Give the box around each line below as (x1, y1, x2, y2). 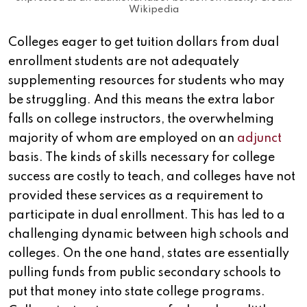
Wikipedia (128, 4, 179, 14)
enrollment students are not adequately (8, 56, 239, 69)
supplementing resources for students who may (8, 75, 284, 88)
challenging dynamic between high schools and (8, 228, 289, 241)
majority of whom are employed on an (8, 132, 237, 145)
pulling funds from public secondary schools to (8, 267, 281, 280)
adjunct (237, 132, 282, 145)
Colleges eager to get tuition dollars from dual (8, 36, 279, 49)
